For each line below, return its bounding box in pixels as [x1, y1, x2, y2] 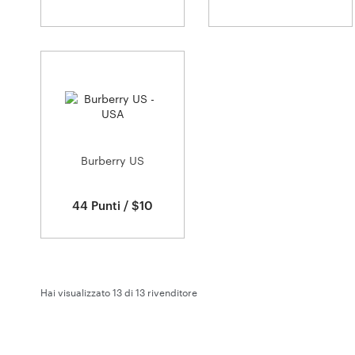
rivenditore [145, 287, 197, 298]
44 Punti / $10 [72, 198, 153, 212]
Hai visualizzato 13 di [40, 287, 136, 298]
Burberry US [81, 154, 144, 167]
